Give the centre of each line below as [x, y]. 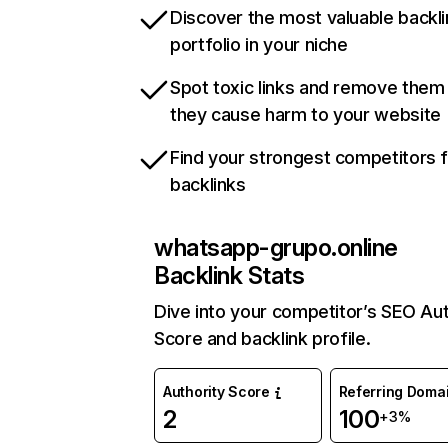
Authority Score [216, 391]
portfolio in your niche [259, 44]
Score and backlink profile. [262, 338]
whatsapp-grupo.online [276, 247]
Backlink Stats [229, 275]
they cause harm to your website [305, 114]
